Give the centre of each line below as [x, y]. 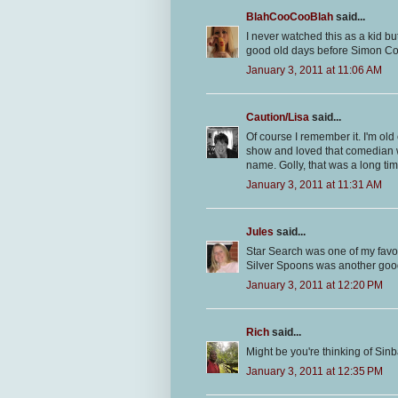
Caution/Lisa [278, 118]
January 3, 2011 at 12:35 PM [314, 372]
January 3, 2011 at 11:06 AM [314, 71]
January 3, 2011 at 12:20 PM [314, 286]
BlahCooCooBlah [290, 17]
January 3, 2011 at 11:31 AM [314, 185]
